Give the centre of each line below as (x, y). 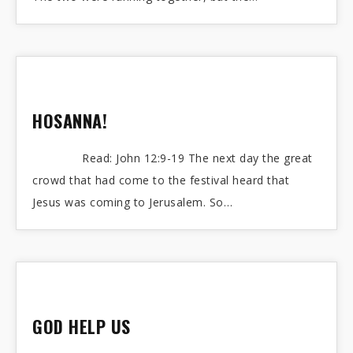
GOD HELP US (82, 326)
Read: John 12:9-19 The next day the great (173, 158)
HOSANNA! (70, 121)
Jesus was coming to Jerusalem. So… (132, 202)
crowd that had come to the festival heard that (161, 180)
